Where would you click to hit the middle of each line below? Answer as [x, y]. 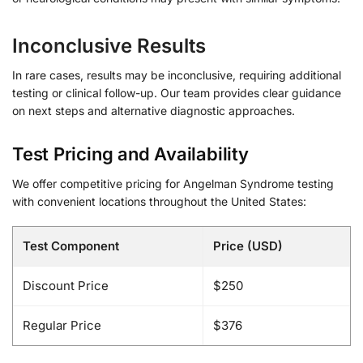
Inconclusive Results [109, 46]
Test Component [71, 246]
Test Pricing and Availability [130, 154]
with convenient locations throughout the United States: [159, 201]
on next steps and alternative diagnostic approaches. [154, 111]
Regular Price [62, 326]
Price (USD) [248, 246]
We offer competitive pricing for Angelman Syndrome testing [173, 183]
